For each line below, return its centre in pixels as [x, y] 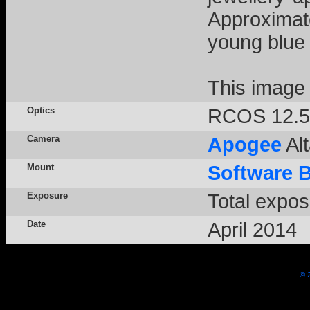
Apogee [245, 145]
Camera [43, 139]
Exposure [47, 195]
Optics [41, 110]
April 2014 [252, 230]
